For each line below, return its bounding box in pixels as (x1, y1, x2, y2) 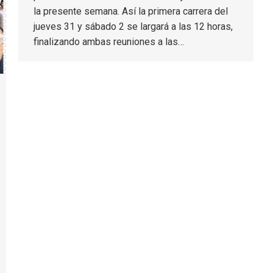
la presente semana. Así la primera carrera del (34, 5, 228, 17)
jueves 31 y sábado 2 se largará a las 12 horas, (34, 21, 233, 32)
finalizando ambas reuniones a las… (34, 36, 184, 48)
